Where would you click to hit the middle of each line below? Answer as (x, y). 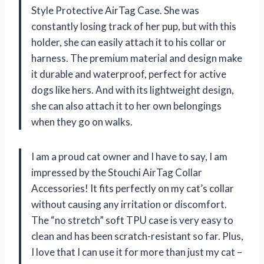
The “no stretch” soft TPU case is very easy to (132, 220)
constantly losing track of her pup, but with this (134, 26)
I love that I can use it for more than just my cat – (137, 252)
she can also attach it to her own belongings (126, 105)
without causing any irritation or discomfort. (129, 204)
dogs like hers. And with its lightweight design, (133, 90)
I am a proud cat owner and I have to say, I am (129, 156)
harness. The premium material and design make (137, 58)
